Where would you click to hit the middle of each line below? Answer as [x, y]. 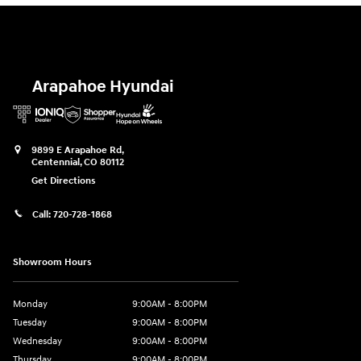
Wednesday [37, 342]
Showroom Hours [52, 263]
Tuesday [30, 323]
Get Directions [64, 180]
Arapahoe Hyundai [103, 87]
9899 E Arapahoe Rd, [78, 150]
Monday [30, 305]
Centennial [56, 162]
